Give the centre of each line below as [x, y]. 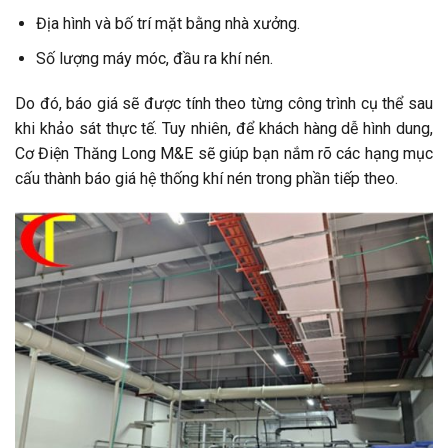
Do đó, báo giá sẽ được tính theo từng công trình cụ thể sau [224, 104]
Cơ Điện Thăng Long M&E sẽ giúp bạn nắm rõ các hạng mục [224, 154]
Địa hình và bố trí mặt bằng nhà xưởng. [167, 23]
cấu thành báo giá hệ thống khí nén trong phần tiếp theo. [206, 179]
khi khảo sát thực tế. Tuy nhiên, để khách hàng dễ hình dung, [224, 129]
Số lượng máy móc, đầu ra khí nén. [154, 58]
